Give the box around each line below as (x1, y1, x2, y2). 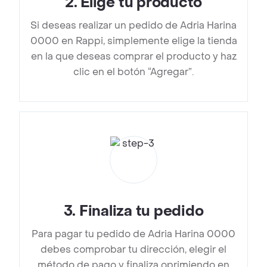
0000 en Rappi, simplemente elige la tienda (30, 35, 237, 48)
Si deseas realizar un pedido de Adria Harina (30, 19, 237, 32)
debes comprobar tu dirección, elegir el (41, 243, 226, 256)
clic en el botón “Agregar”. (73, 66, 194, 79)
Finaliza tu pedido (79, 202, 204, 221)
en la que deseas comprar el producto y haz (30, 50, 237, 63)
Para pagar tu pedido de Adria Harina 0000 (32, 228, 235, 241)
